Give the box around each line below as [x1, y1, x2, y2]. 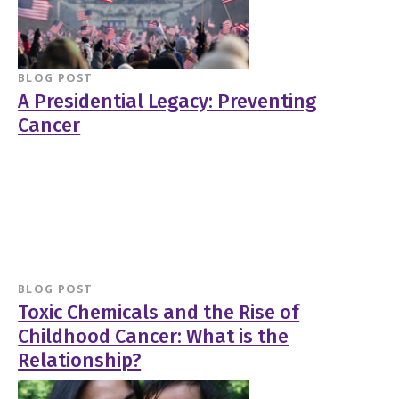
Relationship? [18, 348, 142, 372]
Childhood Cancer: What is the [18, 324, 289, 348]
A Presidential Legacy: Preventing [18, 90, 317, 114]
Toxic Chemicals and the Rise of [18, 300, 300, 324]
